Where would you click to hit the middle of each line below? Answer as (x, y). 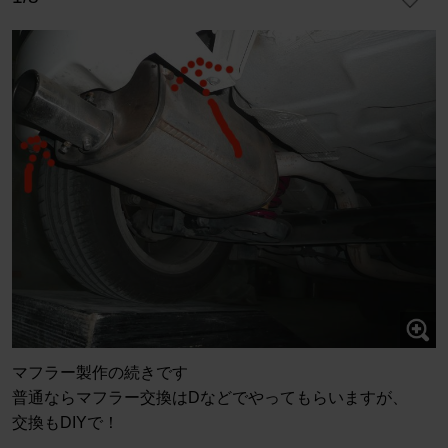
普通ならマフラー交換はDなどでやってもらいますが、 (210, 398)
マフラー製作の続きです (100, 373)
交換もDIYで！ (65, 423)
